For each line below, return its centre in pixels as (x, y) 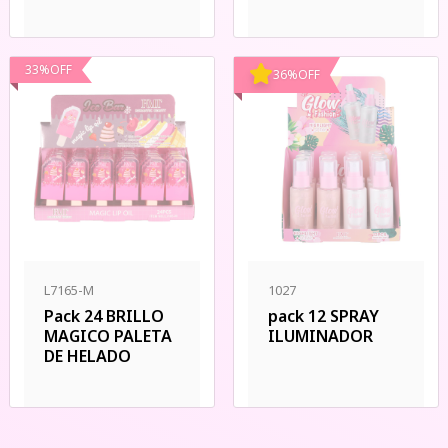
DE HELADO (87, 356)
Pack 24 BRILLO (104, 316)
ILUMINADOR (320, 336)
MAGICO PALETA (108, 336)
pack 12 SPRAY (323, 316)
